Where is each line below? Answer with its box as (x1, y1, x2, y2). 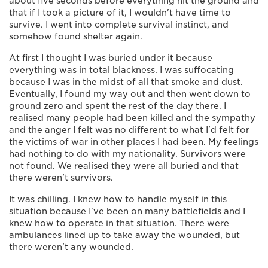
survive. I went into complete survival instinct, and (9, 19, 229, 29)
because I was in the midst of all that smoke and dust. (9, 77, 243, 87)
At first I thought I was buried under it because (9, 53, 212, 63)
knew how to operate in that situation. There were (9, 218, 229, 228)
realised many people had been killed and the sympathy (9, 112, 255, 123)
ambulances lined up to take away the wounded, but (9, 230, 240, 240)
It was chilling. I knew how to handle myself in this (9, 194, 227, 204)
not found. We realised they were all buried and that (9, 160, 239, 170)
